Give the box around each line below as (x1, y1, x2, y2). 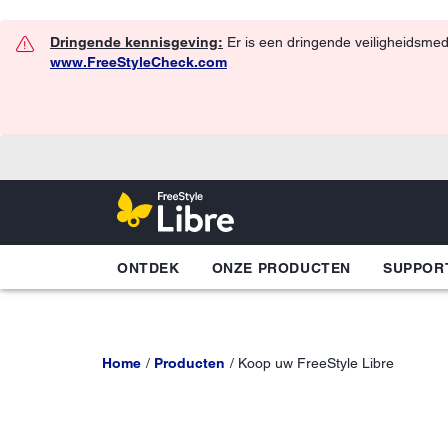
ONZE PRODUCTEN (211, 259, 352, 276)
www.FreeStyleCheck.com (50, 54, 227, 70)
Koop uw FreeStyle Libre (237, 354, 394, 371)
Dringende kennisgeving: (50, 34, 223, 50)
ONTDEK (117, 259, 180, 276)
